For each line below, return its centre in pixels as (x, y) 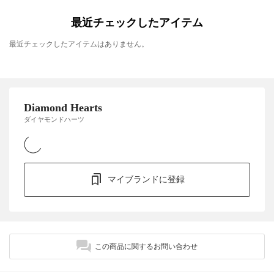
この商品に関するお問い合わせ (146, 246)
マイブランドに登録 (146, 179)
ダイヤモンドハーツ (54, 119)
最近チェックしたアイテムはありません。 (79, 44)
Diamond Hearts (63, 108)
